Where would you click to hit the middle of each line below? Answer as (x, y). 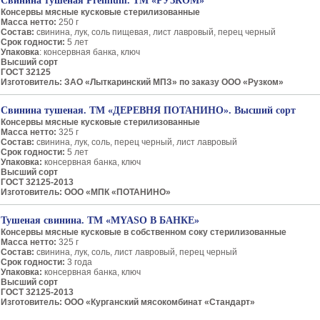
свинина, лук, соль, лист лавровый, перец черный (136, 252)
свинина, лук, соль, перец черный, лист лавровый (136, 142)
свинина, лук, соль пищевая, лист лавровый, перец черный (156, 32)
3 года (79, 262)
